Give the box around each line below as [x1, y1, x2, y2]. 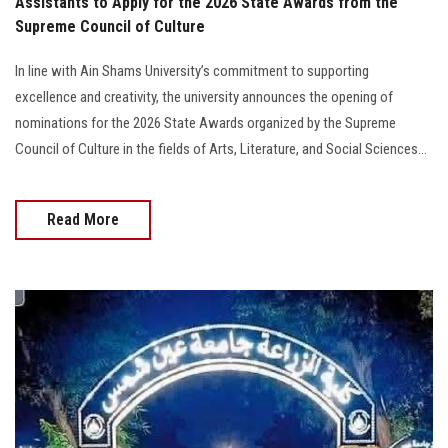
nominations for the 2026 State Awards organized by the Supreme [15, 113, 396, 132]
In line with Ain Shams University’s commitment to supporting [15, 61, 369, 80]
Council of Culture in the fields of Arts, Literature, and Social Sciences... [15, 139, 427, 158]
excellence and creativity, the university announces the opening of [15, 87, 393, 106]
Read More [47, 209, 119, 229]
